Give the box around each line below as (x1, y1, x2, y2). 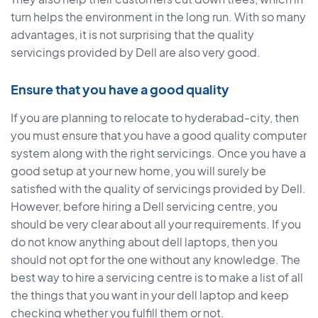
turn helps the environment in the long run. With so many (11, 9, 306, 25)
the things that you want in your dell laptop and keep (11, 287, 289, 303)
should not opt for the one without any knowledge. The (11, 252, 300, 268)
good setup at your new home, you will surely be (11, 163, 266, 179)
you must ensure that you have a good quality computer (11, 128, 307, 143)
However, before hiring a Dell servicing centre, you (11, 199, 278, 214)
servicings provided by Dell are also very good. (11, 45, 261, 60)
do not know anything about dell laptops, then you (11, 234, 278, 250)
